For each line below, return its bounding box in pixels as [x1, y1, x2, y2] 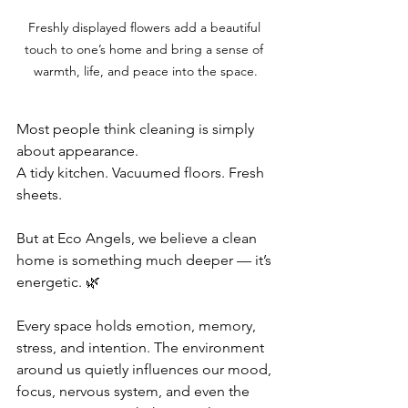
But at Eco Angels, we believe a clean [16, 229, 260, 247]
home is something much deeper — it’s [16, 251, 275, 269]
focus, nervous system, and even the [16, 382, 253, 400]
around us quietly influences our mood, [16, 361, 275, 378]
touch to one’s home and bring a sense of [25, 41, 267, 57]
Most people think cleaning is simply [16, 120, 258, 138]
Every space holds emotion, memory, [16, 317, 260, 334]
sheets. [16, 186, 62, 203]
